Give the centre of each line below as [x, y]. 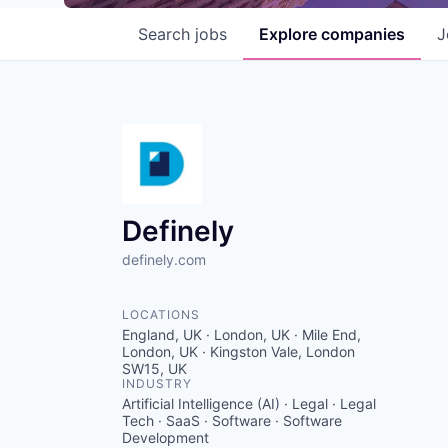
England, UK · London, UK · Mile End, [241, 334]
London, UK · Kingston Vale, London [238, 351]
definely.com [164, 259]
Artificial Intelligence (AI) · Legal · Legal [249, 403]
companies [363, 34]
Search [166, 34]
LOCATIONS [161, 314]
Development [165, 437]
